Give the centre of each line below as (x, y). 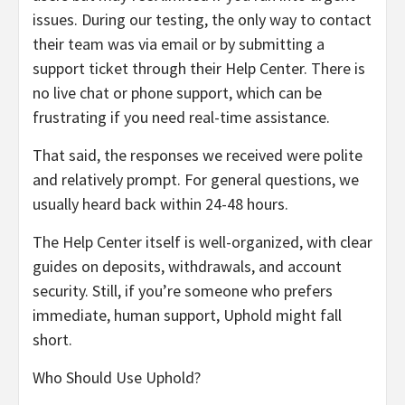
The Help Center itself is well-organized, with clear (202, 241)
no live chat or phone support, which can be (177, 92)
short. (52, 339)
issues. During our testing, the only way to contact (202, 19)
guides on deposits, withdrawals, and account (187, 266)
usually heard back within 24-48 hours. (160, 203)
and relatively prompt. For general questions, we (196, 179)
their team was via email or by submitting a (179, 43)
